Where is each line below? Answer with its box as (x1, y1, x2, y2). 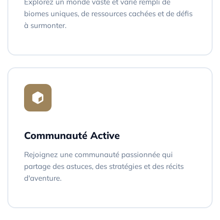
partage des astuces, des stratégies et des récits (24, 161, 184, 171)
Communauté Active (24, 129, 120, 141)
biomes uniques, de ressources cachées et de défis (24, 8, 192, 18)
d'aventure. (24, 173, 61, 183)
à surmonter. (24, 20, 66, 30)
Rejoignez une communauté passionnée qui (24, 149, 173, 159)
